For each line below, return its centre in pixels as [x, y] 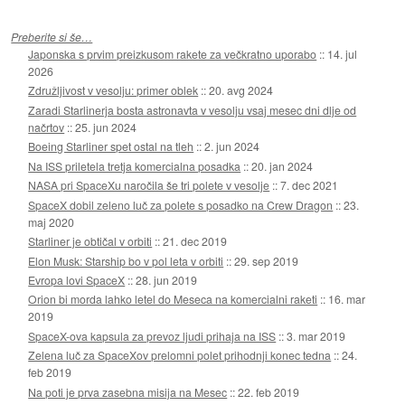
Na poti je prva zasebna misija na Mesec [128, 391]
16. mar [347, 299]
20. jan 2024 [283, 165]
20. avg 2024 [241, 90]
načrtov [47, 127]
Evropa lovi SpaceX [77, 280]
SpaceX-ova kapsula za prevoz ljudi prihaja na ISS [152, 335]
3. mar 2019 [316, 335]
